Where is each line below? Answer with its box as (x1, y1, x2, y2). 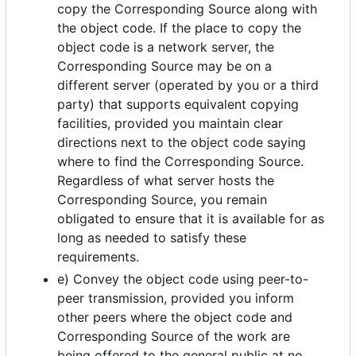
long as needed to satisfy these (57, 230, 246, 246)
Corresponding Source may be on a (57, 58, 272, 75)
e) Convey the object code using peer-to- (57, 271, 308, 288)
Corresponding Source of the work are (57, 328, 290, 345)
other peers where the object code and (57, 309, 292, 326)
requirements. (57, 249, 139, 265)
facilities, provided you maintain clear (57, 115, 283, 132)
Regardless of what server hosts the (57, 172, 274, 189)
